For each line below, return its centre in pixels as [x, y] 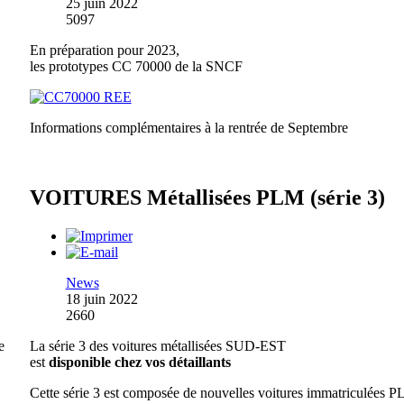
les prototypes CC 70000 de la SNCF [136, 66]
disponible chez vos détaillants [139, 363]
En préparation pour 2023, [104, 50]
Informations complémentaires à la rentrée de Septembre [188, 127]
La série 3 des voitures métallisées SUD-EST [157, 346]
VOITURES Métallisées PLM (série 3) [207, 198]
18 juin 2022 [101, 299]
